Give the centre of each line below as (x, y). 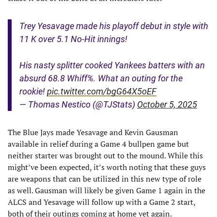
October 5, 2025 (167, 104)
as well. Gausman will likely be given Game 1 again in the (107, 190)
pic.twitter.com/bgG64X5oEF (102, 91)
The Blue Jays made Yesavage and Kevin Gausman (93, 132)
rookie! (33, 91)
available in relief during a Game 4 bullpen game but (98, 144)
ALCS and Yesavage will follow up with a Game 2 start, (101, 202)
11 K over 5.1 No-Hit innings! (73, 39)
